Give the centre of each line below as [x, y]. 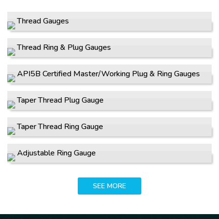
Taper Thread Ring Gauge [60, 127]
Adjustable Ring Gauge [56, 153]
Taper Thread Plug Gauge [60, 100]
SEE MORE [109, 186]
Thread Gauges [43, 21]
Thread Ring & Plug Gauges [64, 47]
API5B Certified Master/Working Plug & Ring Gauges [109, 74]
